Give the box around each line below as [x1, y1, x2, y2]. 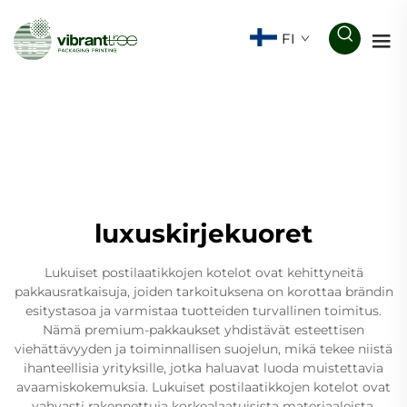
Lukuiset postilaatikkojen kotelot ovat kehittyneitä [44, 263, 363, 281]
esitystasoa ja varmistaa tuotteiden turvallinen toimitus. [25, 302, 382, 319]
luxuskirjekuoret [94, 217, 313, 249]
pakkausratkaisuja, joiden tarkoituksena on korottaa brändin [14, 283, 393, 300]
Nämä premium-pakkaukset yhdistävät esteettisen [43, 321, 364, 338]
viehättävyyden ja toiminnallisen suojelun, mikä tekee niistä [15, 340, 392, 357]
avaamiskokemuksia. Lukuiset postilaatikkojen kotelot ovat [16, 378, 391, 395]
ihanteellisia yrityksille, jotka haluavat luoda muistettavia [24, 359, 383, 376]
